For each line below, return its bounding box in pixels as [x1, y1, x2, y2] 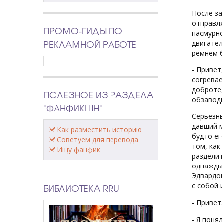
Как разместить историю [57, 124, 142, 134]
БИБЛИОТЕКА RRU [43, 181, 119, 195]
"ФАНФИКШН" [43, 101, 102, 114]
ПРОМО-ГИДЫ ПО [43, 23, 122, 37]
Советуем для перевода [57, 134, 138, 144]
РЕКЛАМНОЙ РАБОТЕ [43, 37, 136, 51]
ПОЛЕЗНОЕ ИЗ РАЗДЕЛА [43, 87, 153, 101]
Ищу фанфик [57, 144, 100, 154]
